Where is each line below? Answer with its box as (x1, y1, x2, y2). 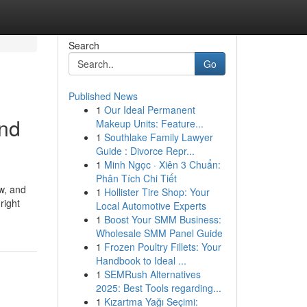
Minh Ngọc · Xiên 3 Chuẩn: (103, 158, 221, 171)
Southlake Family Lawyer (103, 130, 213, 144)
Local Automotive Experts (95, 199, 206, 212)
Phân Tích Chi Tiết (95, 171, 177, 185)
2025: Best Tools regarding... (95, 281, 221, 295)
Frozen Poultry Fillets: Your (103, 240, 221, 254)
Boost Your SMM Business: (103, 212, 221, 226)
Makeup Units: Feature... (95, 116, 204, 130)
